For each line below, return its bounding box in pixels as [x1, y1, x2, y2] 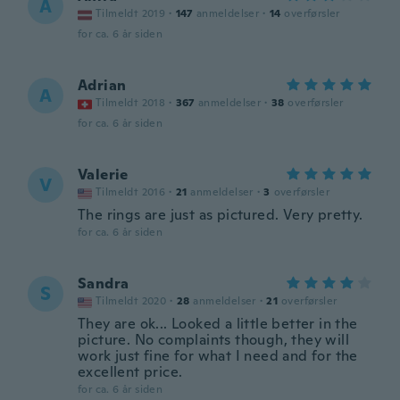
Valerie [78, 165, 129, 184]
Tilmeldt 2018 [96, 96, 166, 110]
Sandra [78, 274, 129, 293]
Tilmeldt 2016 [96, 185, 166, 199]
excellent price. [78, 362, 183, 381]
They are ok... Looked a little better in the [78, 314, 358, 333]
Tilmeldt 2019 [96, 6, 166, 21]
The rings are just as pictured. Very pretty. [78, 205, 363, 224]
